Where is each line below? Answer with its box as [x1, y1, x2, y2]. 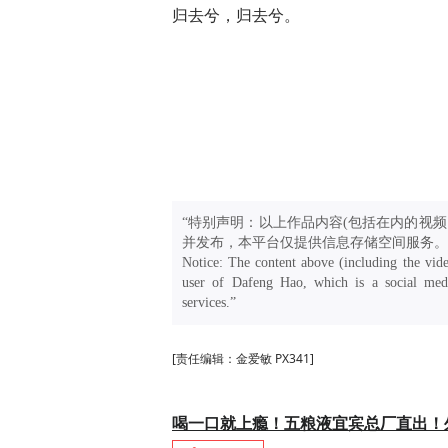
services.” [182, 295, 236, 310]
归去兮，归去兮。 [172, 4, 300, 26]
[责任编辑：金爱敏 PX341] [172, 350, 314, 367]
